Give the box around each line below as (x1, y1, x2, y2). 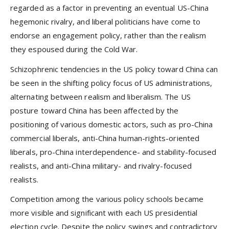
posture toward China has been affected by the (10, 105, 179, 116)
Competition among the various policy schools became (10, 193, 203, 204)
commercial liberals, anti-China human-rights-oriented (10, 132, 199, 143)
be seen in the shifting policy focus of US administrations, (10, 77, 213, 88)
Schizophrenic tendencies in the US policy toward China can (10, 63, 218, 74)
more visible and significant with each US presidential (10, 207, 198, 218)
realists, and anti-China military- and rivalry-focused (10, 160, 192, 171)
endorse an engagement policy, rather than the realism (10, 30, 206, 41)
